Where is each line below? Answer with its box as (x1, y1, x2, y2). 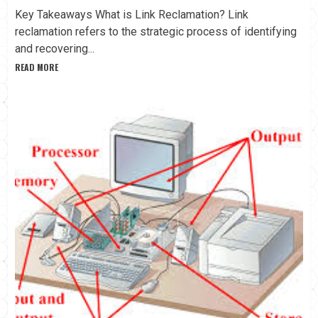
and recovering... (15, 42, 94, 56)
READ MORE (15, 61, 58, 74)
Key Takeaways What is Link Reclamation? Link (15, 8, 248, 22)
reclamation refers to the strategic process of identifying (15, 25, 297, 39)
